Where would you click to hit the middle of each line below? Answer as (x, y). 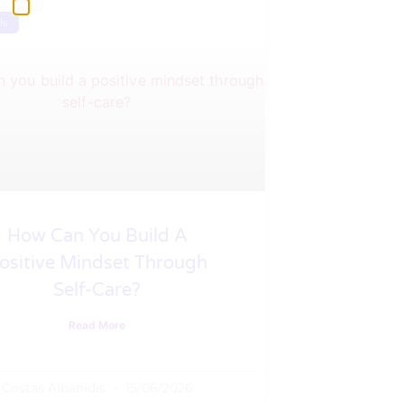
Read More (97, 325)
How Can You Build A (97, 236)
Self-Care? (97, 290)
